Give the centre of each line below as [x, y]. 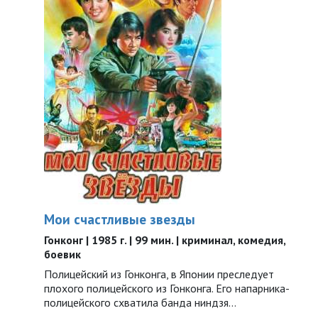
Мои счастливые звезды [120, 219]
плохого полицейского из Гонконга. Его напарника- [167, 288]
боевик [62, 254]
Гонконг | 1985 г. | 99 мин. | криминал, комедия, [165, 240]
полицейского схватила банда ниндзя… [140, 302]
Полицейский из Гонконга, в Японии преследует [159, 274]
